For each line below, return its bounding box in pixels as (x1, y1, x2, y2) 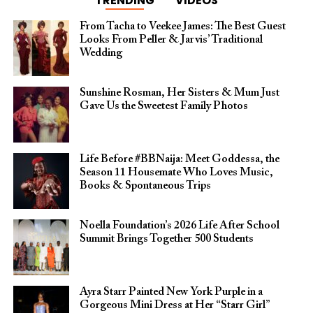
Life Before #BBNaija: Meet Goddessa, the (79, 154, 279, 166)
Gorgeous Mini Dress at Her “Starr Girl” (79, 300, 269, 312)
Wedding (79, 48, 122, 59)
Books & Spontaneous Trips (79, 180, 211, 192)
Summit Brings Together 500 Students (79, 233, 254, 245)
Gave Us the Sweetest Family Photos (79, 101, 248, 112)
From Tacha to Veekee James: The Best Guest (79, 21, 286, 33)
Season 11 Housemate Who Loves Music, (79, 167, 273, 179)
